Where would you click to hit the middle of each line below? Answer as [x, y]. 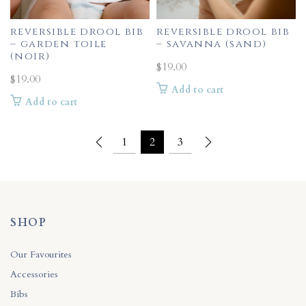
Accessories [34, 274]
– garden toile [59, 44]
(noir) [30, 56]
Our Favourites [41, 254]
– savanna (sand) [212, 44]
